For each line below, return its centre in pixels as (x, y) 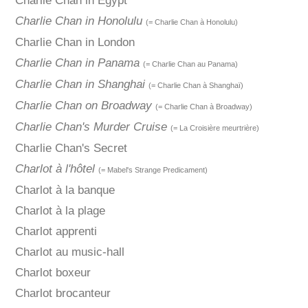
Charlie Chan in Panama (77, 63)
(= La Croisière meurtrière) (214, 128)
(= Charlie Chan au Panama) (190, 64)
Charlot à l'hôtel (55, 169)
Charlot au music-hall (69, 252)
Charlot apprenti (56, 232)
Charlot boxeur (53, 273)
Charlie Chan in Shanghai (80, 85)
